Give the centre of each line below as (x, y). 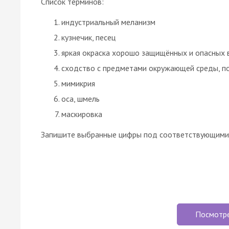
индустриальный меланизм (108, 22)
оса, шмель (81, 98)
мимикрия (78, 83)
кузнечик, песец (88, 37)
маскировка (82, 114)
